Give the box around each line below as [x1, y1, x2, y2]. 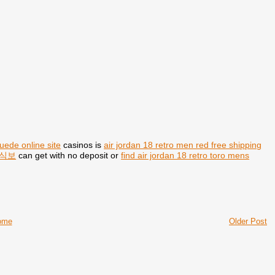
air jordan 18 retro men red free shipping [104, 140, 262, 150]
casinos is [61, 140, 104, 150]
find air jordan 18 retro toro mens [121, 150, 250, 161]
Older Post [229, 216, 267, 226]
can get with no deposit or [16, 150, 122, 161]
